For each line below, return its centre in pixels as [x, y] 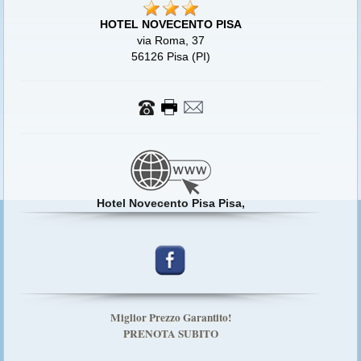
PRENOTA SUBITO [171, 334]
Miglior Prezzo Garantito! [171, 318]
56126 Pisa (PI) [171, 57]
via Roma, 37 [171, 41]
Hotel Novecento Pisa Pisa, [171, 203]
